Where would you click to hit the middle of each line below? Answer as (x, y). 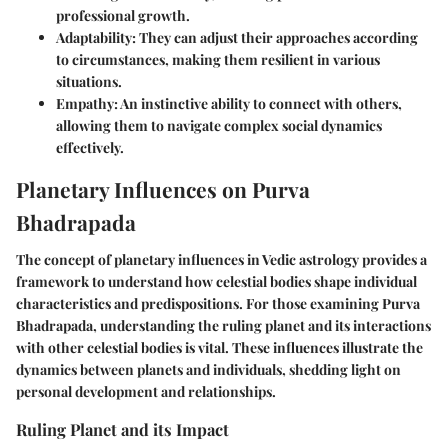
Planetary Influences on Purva (163, 188)
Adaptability (94, 37)
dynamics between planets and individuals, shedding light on (208, 370)
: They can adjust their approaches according (275, 37)
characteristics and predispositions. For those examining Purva (218, 304)
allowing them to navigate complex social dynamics (219, 125)
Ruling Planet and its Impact (122, 429)
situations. (89, 81)
